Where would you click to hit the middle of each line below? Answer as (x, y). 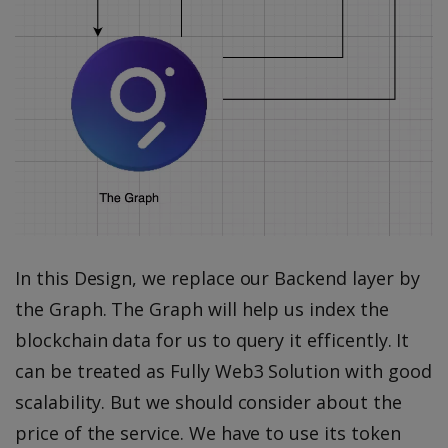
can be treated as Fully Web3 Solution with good (223, 371)
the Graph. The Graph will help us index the (202, 309)
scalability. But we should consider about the (208, 402)
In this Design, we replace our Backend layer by (217, 278)
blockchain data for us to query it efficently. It (212, 340)
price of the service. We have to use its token (208, 433)
